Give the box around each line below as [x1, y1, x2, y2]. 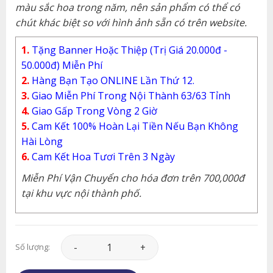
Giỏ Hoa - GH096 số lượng [60, 236, 174, 248]
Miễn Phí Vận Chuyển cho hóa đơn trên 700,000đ [21, 171, 244, 185]
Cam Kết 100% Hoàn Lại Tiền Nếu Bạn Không [29, 119, 238, 133]
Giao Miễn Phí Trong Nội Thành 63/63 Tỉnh [29, 88, 230, 102]
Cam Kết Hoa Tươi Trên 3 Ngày [29, 149, 175, 163]
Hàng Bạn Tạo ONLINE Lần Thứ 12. [31, 73, 194, 87]
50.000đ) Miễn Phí [21, 58, 102, 72]
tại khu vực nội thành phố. [21, 186, 141, 200]
